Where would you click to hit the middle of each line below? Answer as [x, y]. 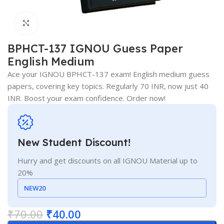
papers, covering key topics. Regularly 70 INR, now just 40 [108, 86]
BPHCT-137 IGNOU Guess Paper [95, 48]
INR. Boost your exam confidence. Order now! [86, 98]
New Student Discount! [74, 142]
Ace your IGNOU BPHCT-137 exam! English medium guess [108, 74]
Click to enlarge [64, 23]
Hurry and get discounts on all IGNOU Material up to [107, 160]
